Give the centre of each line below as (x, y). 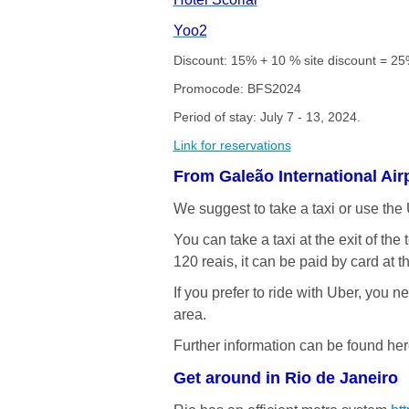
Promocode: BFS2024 (237, 89)
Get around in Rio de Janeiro (285, 378)
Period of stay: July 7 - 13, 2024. (267, 117)
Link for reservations (232, 146)
